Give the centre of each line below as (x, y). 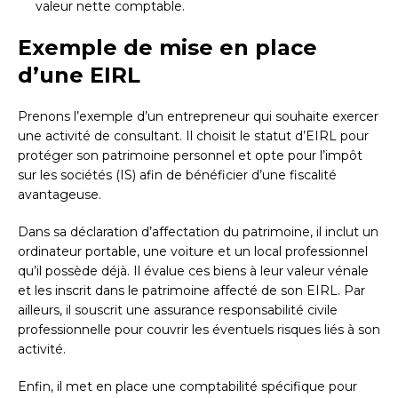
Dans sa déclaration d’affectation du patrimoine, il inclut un (198, 232)
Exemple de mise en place (167, 48)
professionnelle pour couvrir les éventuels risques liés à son (199, 330)
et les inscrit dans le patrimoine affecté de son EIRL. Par (191, 291)
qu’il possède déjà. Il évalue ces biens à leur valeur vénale (193, 271)
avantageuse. (60, 195)
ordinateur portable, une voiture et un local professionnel (193, 252)
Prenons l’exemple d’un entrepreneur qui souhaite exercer (198, 117)
